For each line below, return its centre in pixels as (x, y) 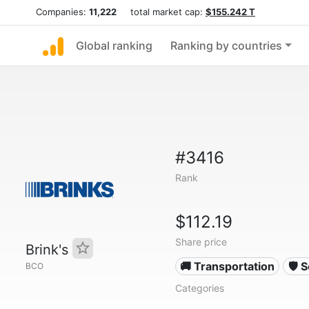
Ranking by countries (226, 46)
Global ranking (114, 46)
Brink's (49, 250)
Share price (201, 242)
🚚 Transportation (228, 266)
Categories (199, 288)
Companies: (62, 12)
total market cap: (161, 12)
